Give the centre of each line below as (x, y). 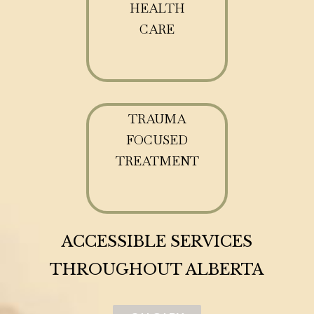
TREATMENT (157, 161)
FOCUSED (157, 139)
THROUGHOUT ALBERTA (157, 269)
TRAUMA (157, 118)
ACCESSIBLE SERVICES (157, 241)
